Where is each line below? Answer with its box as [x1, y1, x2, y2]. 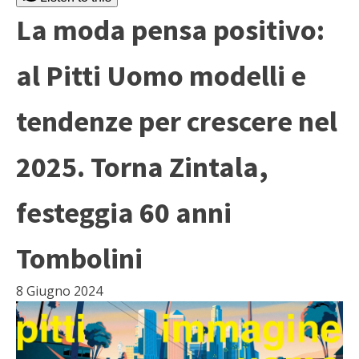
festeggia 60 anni [16, 195, 232, 231]
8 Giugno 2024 [16, 282, 103, 300]
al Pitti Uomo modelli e [16, 58, 306, 94]
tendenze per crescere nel [16, 103, 337, 139]
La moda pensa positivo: [16, 12, 325, 48]
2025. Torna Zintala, [16, 149, 268, 185]
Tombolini [16, 240, 143, 276]
